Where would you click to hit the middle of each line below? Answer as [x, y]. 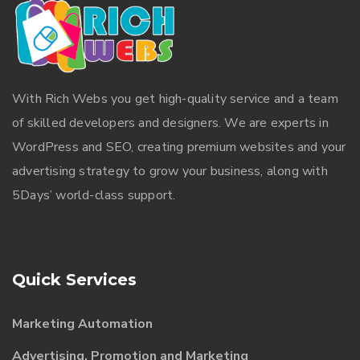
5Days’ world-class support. [94, 195]
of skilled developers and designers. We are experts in [170, 123]
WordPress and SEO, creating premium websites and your [179, 147]
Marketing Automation [82, 323]
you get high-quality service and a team [223, 98]
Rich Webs [76, 98]
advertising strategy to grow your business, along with [170, 171]
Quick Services [74, 279]
